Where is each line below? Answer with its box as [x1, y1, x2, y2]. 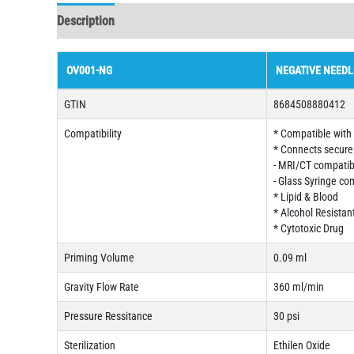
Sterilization [64, 339, 115, 352]
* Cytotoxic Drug [273, 222, 344, 235]
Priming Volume [64, 251, 134, 265]
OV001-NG [66, 64, 112, 77]
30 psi [273, 310, 299, 323]
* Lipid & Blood [273, 190, 338, 204]
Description [57, 13, 115, 29]
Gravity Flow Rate [64, 281, 139, 294]
